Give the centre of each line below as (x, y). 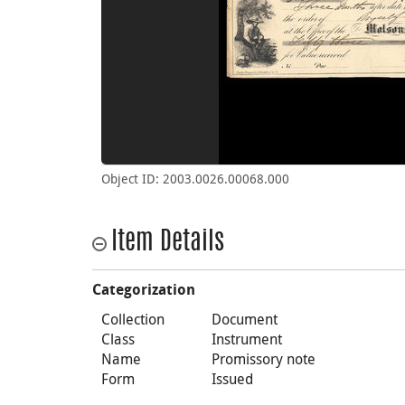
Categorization (144, 290)
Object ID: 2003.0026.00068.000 (195, 179)
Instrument (247, 339)
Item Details (168, 243)
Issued (233, 379)
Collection (133, 319)
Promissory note (264, 359)
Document (245, 319)
